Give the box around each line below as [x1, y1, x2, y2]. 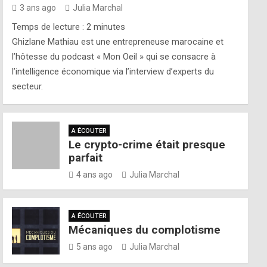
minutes [94, 21, 126, 32]
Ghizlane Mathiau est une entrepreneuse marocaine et [12, 36, 224, 47]
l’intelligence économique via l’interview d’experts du [12, 66, 215, 77]
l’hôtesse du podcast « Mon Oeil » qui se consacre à [12, 51, 216, 62]
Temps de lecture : [12, 21, 87, 32]
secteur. [12, 81, 44, 92]
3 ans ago [20, 3, 57, 13]
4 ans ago [76, 170, 113, 179]
